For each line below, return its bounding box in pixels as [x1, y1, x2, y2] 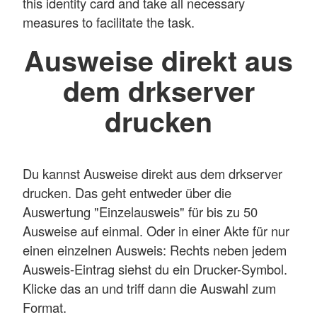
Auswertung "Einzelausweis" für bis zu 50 [23, 202, 258, 221]
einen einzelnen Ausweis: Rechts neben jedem [23, 241, 287, 260]
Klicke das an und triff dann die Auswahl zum [23, 279, 276, 298]
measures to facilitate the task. [23, 13, 195, 32]
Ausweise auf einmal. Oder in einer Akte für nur [23, 221, 289, 241]
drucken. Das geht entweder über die [23, 183, 231, 202]
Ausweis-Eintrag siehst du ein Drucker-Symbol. [23, 260, 287, 279]
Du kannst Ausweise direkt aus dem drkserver [23, 164, 282, 183]
